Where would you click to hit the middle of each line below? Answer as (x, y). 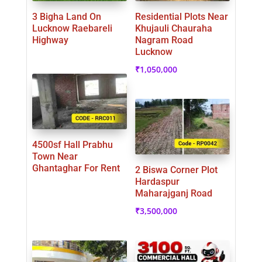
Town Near (55, 157)
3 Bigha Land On (66, 17)
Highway (50, 40)
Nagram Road (164, 40)
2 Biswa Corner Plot (176, 170)
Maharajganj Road (173, 194)
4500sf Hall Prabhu (72, 145)
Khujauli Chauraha (173, 29)
